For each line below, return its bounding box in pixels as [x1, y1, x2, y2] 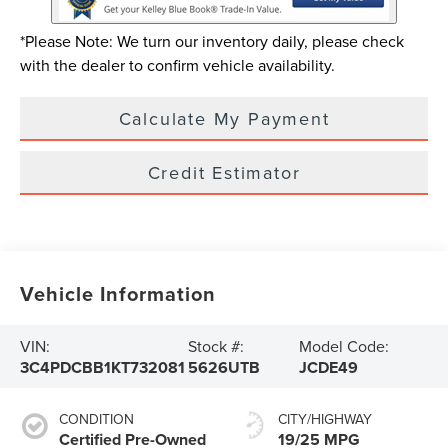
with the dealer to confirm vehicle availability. [20, 53, 336, 76]
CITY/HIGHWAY [278, 408, 372, 429]
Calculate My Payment [118, 105, 330, 131]
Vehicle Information [20, 278, 217, 308]
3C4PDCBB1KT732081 [20, 355, 186, 379]
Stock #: [187, 334, 244, 357]
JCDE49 [299, 355, 359, 379]
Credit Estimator [147, 159, 301, 185]
